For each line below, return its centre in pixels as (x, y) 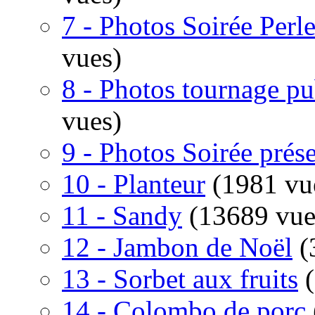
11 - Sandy (122, 216)
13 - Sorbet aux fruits (180, 279)
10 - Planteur (134, 184)
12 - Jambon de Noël (177, 247)
